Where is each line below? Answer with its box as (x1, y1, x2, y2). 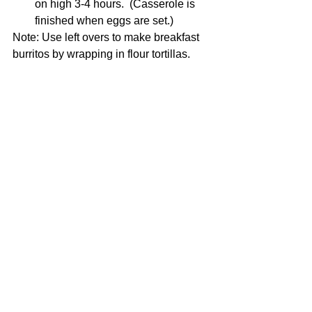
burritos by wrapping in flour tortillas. (13, 48, 193, 60)
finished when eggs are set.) (35, 15, 173, 26)
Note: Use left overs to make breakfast (13, 31, 202, 43)
